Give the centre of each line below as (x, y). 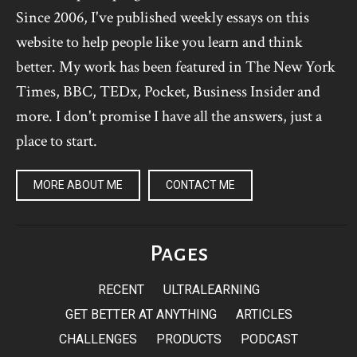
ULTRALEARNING (211, 289)
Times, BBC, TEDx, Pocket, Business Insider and (168, 91)
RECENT (121, 289)
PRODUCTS (189, 339)
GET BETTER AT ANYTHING (141, 314)
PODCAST (269, 339)
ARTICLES (264, 314)
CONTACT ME (200, 184)
